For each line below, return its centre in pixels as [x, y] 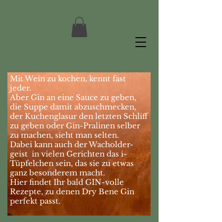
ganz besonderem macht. [57, 172]
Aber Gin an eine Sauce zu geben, [73, 97]
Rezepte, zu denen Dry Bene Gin [72, 191]
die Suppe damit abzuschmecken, [73, 107]
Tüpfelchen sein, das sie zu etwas [72, 163]
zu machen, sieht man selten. [64, 135]
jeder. [21, 88]
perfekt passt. [35, 201]
